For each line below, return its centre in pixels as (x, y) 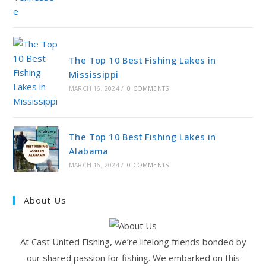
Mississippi (94, 74)
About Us (45, 200)
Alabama (88, 151)
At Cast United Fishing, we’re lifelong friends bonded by (133, 241)
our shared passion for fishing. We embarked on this (133, 257)
